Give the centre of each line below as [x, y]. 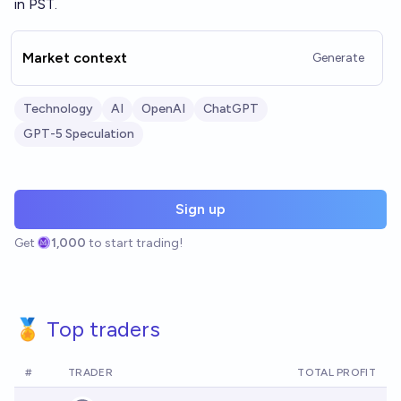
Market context [75, 58]
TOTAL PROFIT [337, 372]
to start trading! [136, 243]
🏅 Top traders [87, 329]
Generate [338, 58]
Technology [58, 109]
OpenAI [163, 109]
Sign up [200, 209]
